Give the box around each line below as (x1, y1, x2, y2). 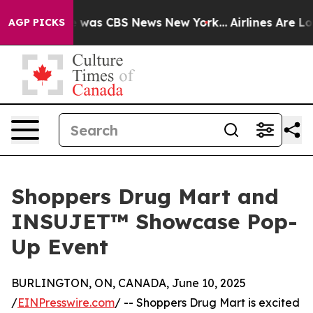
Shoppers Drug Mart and (11, 183, 279, 210)
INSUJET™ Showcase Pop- (11, 208, 298, 235)
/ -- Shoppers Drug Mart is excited (115, 296, 300, 310)
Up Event (11, 233, 108, 260)
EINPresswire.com (17, 296, 115, 310)
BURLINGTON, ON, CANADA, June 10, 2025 (11, 276, 246, 290)
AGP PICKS (8, 16, 65, 29)
